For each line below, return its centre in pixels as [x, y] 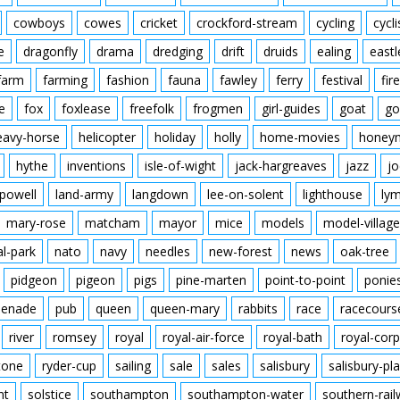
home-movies [300, 137]
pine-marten [211, 280]
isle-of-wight [180, 166]
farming [65, 80]
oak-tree [365, 251]
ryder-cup [69, 366]
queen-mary [185, 308]
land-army [84, 194]
